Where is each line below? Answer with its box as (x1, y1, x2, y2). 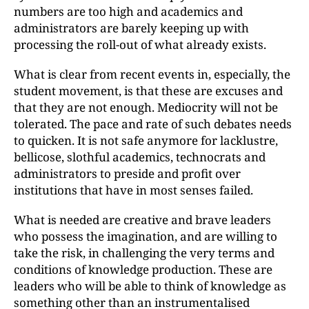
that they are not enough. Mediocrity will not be (14, 99, 278, 115)
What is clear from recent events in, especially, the (14, 66, 290, 82)
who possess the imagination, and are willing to (14, 228, 277, 244)
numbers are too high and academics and (14, 3, 243, 19)
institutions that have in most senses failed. (14, 182, 253, 198)
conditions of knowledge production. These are (14, 261, 272, 277)
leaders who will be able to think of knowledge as (14, 278, 286, 294)
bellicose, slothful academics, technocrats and (14, 149, 266, 165)
